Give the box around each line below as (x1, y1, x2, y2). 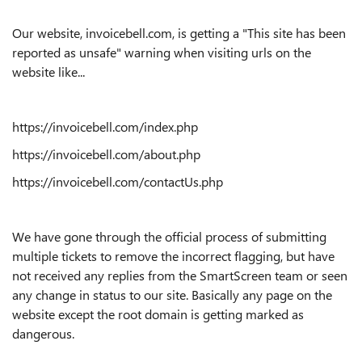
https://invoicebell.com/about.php (12, 145, 200, 162)
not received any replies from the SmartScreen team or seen (12, 267, 347, 284)
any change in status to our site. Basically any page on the (12, 286, 332, 303)
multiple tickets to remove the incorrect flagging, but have (12, 247, 335, 264)
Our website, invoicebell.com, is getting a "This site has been (12, 24, 346, 41)
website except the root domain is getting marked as (12, 305, 304, 322)
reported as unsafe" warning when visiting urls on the (12, 44, 311, 61)
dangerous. (12, 325, 74, 342)
